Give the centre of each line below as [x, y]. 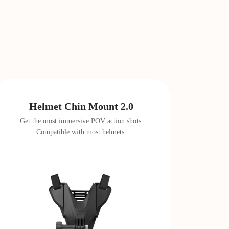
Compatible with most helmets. [82, 132]
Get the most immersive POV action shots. [81, 121]
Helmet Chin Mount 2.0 [82, 106]
